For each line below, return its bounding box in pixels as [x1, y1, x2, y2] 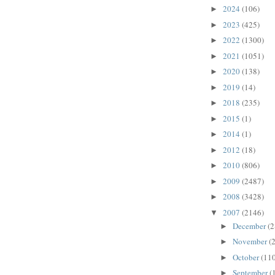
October [232, 251, 261, 263]
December [232, 220, 268, 231]
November [232, 236, 269, 247]
